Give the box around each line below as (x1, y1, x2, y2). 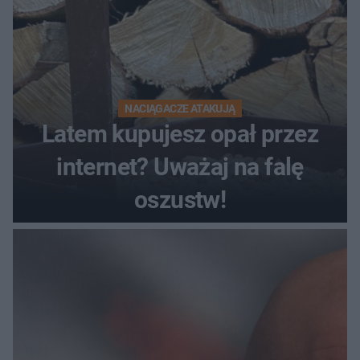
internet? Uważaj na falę (56, 152, 304, 181)
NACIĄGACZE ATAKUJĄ (125, 101, 235, 115)
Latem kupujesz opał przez (42, 119, 318, 148)
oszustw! (133, 185, 227, 214)
